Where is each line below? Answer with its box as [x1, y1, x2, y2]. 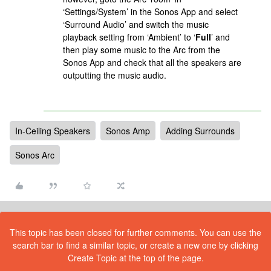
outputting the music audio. [63, 69, 166, 81]
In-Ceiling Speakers [15, 125, 90, 137]
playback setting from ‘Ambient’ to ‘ [63, 31, 195, 43]
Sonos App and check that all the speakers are [63, 56, 241, 68]
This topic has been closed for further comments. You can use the [10, 226, 261, 238]
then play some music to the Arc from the [63, 44, 220, 56]
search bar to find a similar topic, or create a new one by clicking [13, 239, 258, 251]
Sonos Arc [15, 149, 54, 161]
